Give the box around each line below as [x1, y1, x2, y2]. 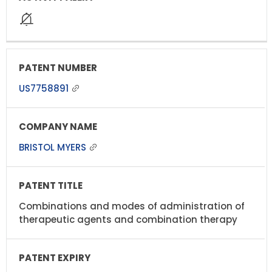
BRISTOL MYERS [19, 140, 89, 154]
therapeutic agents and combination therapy [19, 212, 237, 226]
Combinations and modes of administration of [19, 199, 245, 212]
